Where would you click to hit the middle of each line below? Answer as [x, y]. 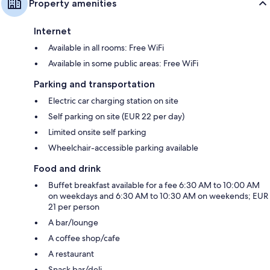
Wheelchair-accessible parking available [123, 148]
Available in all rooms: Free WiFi [106, 48]
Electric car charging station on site [113, 101]
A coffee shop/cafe [84, 238]
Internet [52, 31]
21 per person [74, 207]
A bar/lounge [73, 223]
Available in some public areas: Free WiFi [123, 64]
